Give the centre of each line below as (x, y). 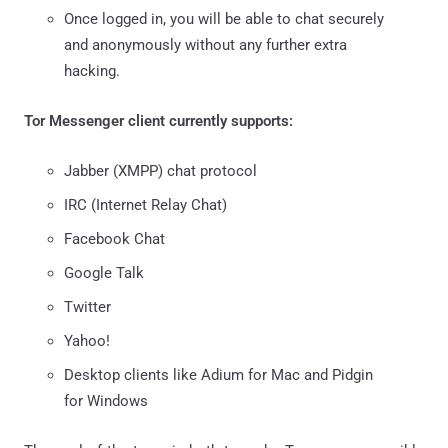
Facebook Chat (114, 238)
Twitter (87, 306)
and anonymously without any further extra (205, 44)
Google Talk (104, 272)
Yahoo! (87, 340)
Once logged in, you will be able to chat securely (224, 18)
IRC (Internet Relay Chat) (145, 204)
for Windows (106, 400)
